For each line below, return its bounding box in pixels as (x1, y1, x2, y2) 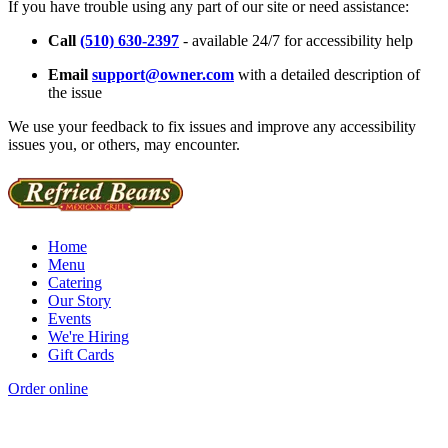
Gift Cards (48, 346, 114, 364)
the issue (48, 84, 102, 102)
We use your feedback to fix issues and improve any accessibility (8, 118, 416, 136)
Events (48, 310, 91, 328)
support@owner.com (92, 66, 234, 84)
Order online (8, 380, 88, 398)
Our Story (48, 292, 111, 310)
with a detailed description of (234, 66, 420, 84)
